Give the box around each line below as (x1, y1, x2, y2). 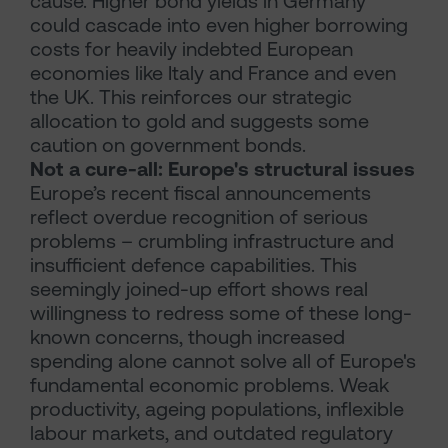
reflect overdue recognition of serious (30, 204, 368, 229)
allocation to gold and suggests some (30, 108, 369, 133)
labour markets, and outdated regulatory (30, 420, 393, 445)
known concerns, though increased (30, 324, 345, 349)
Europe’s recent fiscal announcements (30, 180, 371, 205)
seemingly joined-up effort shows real (30, 276, 368, 301)
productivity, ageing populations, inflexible (30, 396, 404, 421)
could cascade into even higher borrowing (30, 12, 408, 37)
